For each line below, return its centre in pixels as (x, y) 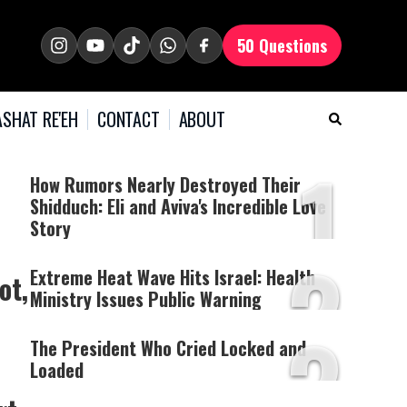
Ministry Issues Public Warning (146, 299)
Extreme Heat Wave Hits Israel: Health (173, 277)
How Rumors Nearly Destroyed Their (166, 184)
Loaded (57, 370)
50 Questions (282, 45)
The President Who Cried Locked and (169, 348)
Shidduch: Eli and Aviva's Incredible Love (179, 206)
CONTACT (129, 119)
